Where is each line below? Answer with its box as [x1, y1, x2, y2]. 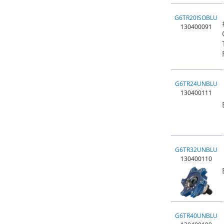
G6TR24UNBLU [174, 79, 217, 88]
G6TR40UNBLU [174, 211, 217, 220]
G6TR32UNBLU [174, 145, 217, 154]
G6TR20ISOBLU [174, 13, 217, 22]
